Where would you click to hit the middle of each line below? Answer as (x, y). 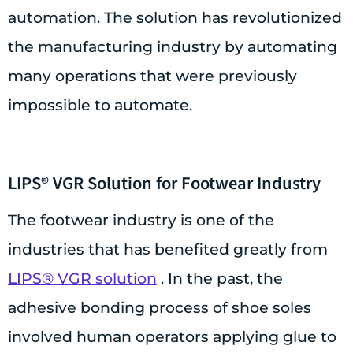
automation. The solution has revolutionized (175, 17)
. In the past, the (220, 278)
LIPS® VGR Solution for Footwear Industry (164, 182)
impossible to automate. (100, 105)
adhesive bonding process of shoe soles (160, 307)
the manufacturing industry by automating (173, 46)
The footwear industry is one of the (141, 220)
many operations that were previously (152, 76)
